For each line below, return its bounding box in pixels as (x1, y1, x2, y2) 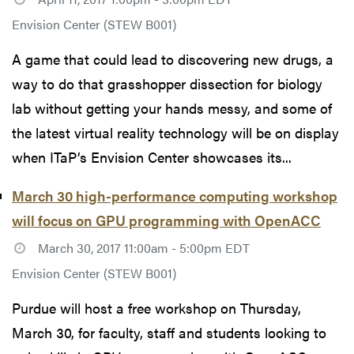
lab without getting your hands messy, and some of (12, 97, 332, 118)
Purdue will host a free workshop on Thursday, (12, 298, 301, 318)
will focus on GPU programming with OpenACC (12, 209, 321, 230)
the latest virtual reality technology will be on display (12, 122, 339, 142)
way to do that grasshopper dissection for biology (12, 73, 322, 93)
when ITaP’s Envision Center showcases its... (12, 146, 292, 167)
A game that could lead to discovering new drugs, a (12, 48, 333, 69)
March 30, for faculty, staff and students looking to (12, 322, 326, 343)
